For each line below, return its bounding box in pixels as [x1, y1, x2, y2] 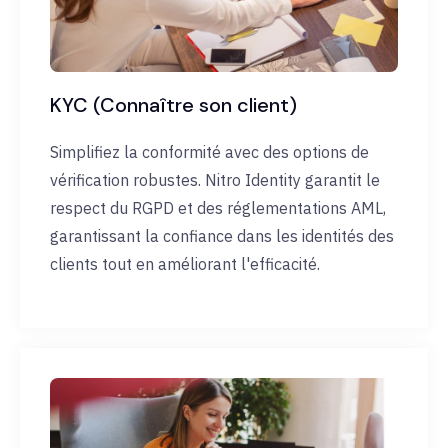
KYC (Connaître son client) [50, 92, 297, 119]
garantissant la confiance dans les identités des [50, 226, 394, 247]
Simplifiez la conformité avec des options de [50, 142, 369, 163]
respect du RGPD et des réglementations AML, [50, 198, 386, 219]
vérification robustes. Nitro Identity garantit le [50, 170, 380, 191]
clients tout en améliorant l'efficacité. [50, 254, 320, 275]
